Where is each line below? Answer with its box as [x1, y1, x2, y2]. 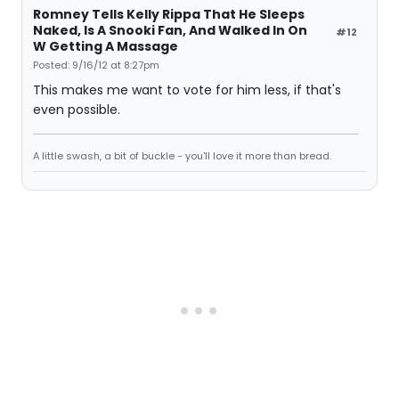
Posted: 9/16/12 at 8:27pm [33, 58, 159, 72]
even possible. [33, 101, 120, 118]
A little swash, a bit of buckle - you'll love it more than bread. [33, 149, 331, 163]
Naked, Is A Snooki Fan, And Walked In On [33, 21, 307, 39]
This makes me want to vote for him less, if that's [33, 81, 341, 99]
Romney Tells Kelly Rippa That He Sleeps [33, 5, 305, 23]
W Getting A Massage [33, 37, 178, 55]
